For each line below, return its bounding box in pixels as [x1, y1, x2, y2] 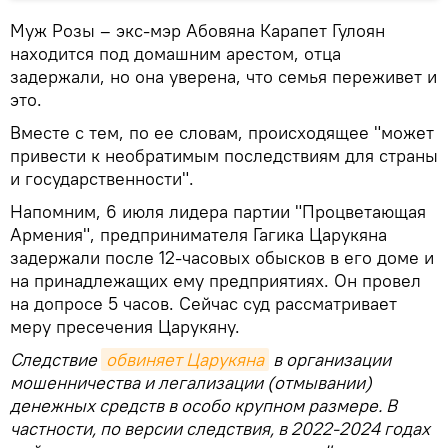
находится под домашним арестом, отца [10, 41, 341, 65]
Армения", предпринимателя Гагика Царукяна [10, 222, 387, 246]
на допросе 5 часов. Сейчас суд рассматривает [10, 291, 397, 315]
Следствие [10, 347, 101, 371]
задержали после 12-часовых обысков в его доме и [10, 245, 434, 269]
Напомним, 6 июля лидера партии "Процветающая [10, 199, 426, 223]
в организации [269, 347, 391, 371]
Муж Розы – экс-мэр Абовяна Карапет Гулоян [10, 18, 385, 42]
